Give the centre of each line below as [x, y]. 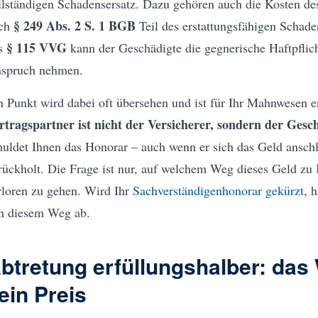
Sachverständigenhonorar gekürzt [218, 191]
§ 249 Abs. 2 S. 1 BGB [74, 26]
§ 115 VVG [36, 48]
